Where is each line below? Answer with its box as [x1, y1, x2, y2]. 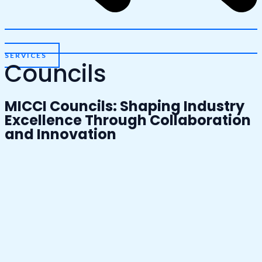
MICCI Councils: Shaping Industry [5, 96, 244, 116]
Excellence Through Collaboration [5, 110, 251, 130]
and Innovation [5, 124, 116, 144]
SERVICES [5, 50, 47, 60]
